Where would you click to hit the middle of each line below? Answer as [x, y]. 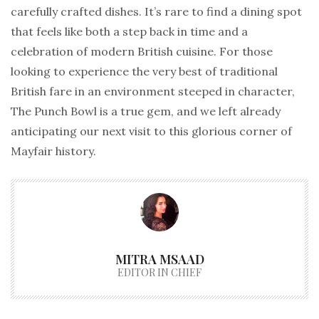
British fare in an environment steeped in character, [153, 91]
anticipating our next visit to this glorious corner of [151, 131]
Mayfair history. [53, 151]
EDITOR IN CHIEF [159, 273]
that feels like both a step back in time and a [129, 32]
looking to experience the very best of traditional [144, 72]
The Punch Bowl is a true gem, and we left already [146, 111]
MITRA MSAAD [159, 260]
